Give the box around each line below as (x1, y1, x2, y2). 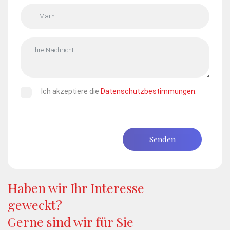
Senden (149, 133, 176, 144)
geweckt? (8, 196, 62, 213)
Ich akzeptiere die (41, 87, 101, 95)
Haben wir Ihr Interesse (8, 179, 144, 196)
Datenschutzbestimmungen (101, 87, 195, 95)
